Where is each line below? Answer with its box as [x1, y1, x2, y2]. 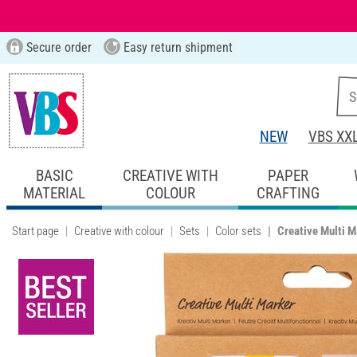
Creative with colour [74, 223, 164, 238]
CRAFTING [256, 183, 320, 202]
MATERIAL [23, 183, 86, 202]
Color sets [215, 223, 261, 238]
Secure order [22, 40, 92, 55]
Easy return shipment [120, 40, 233, 55]
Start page [12, 223, 59, 238]
